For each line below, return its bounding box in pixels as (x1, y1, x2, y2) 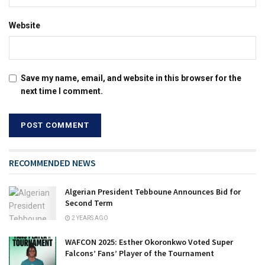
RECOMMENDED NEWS (9, 156, 96, 169)
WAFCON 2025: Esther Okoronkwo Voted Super (65, 236, 233, 247)
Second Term (65, 197, 113, 208)
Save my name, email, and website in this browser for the (21, 73, 241, 83)
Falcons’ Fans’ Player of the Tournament (65, 247, 214, 258)
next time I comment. (21, 86, 103, 96)
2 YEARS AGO (70, 214, 108, 221)
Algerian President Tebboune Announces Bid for (65, 186, 241, 197)
